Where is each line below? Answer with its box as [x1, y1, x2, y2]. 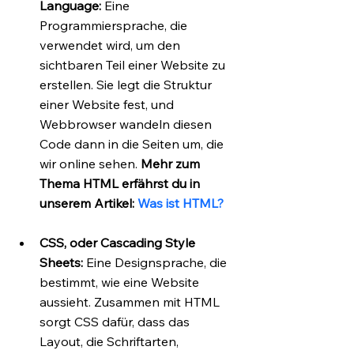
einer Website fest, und [40, 96, 177, 112]
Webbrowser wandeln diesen [40, 115, 215, 132]
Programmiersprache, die [40, 17, 190, 33]
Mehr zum [141, 155, 203, 171]
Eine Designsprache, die [86, 254, 230, 270]
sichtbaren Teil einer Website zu [40, 56, 228, 73]
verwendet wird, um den [40, 36, 183, 53]
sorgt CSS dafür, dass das [40, 313, 193, 330]
